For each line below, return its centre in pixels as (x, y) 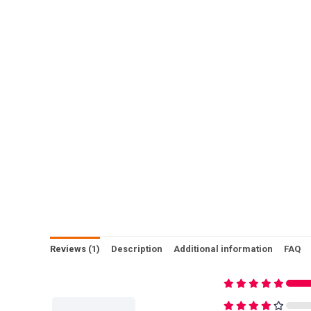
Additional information (223, 249)
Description (137, 249)
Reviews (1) (75, 249)
